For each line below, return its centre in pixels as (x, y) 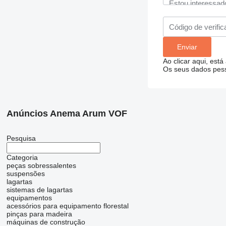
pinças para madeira (39, 214)
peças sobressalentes (41, 166)
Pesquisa (21, 138)
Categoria (22, 158)
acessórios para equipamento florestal (67, 206)
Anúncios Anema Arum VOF (67, 114)
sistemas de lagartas (39, 190)
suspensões (25, 174)
